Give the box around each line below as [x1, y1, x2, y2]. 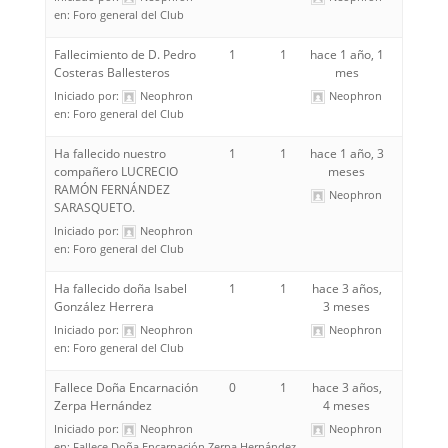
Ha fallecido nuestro [53, 145, 166, 162]
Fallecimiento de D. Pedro [53, 46, 196, 63]
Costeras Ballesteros [53, 64, 170, 81]
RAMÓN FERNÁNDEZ [53, 181, 170, 198]
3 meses [323, 298, 370, 315]
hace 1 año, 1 [309, 46, 384, 63]
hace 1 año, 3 [309, 145, 384, 162]
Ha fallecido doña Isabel [53, 280, 187, 297]
